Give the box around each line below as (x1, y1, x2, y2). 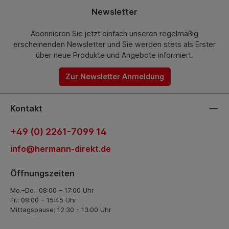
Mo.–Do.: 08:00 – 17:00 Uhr (10, 186, 94, 194)
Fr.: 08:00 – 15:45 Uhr (10, 195, 77, 204)
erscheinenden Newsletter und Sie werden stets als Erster (13, 39, 216, 49)
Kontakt (10, 103, 42, 113)
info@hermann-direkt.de (10, 143, 111, 154)
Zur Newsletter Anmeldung (65, 72, 164, 81)
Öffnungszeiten (10, 168, 75, 178)
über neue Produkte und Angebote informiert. (36, 50, 193, 59)
